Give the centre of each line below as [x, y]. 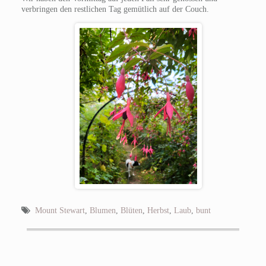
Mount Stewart [60, 210]
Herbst [158, 210]
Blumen [102, 210]
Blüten [131, 210]
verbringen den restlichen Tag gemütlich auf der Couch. [115, 9]
